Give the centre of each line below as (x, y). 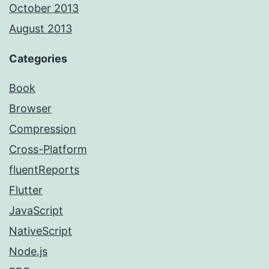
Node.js (28, 251)
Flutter (26, 190)
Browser (30, 108)
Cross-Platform (48, 149)
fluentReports (44, 169)
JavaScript (36, 210)
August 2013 (41, 28)
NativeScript (41, 231)
